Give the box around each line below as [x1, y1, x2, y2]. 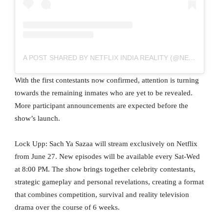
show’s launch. [15, 114, 60, 122]
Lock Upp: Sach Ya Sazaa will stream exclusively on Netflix [15, 139, 197, 148]
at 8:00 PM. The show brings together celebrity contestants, [15, 165, 196, 173]
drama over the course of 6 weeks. [15, 203, 120, 211]
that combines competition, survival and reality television [15, 190, 189, 198]
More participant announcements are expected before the [15, 101, 188, 109]
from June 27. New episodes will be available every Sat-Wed [15, 152, 200, 160]
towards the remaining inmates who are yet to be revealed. [15, 88, 193, 97]
